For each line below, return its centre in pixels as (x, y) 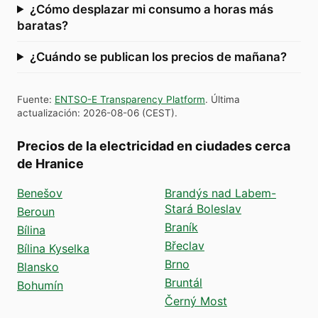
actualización (47, 113)
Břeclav (185, 245)
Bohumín (40, 285)
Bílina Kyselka (53, 248)
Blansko (38, 267)
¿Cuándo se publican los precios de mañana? (158, 56)
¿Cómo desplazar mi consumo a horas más (151, 9)
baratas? (43, 25)
